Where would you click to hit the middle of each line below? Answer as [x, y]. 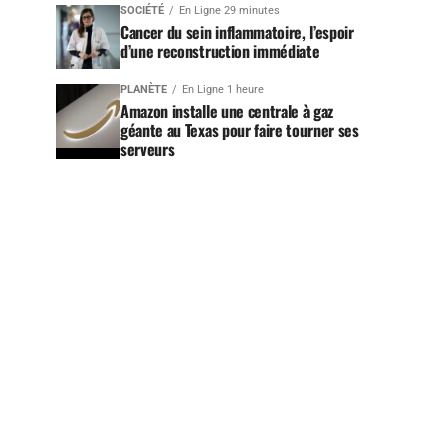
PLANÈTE [143, 89]
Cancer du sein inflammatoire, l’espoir [237, 32]
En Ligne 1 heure [223, 89]
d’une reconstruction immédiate [220, 51]
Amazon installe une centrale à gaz [227, 111]
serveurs [147, 149]
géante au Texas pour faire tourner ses [239, 130]
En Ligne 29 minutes [229, 10]
